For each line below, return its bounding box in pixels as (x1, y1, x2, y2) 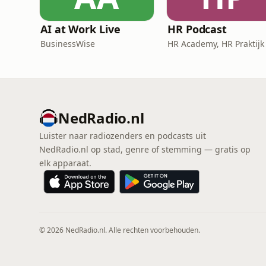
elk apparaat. (39, 157, 91, 169)
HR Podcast (167, 22, 227, 36)
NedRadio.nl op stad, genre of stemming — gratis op (39, 144, 251, 155)
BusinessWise (40, 38, 95, 49)
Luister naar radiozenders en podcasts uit (39, 130, 206, 141)
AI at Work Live (40, 22, 121, 36)
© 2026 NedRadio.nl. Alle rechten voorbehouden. (39, 225, 200, 235)
